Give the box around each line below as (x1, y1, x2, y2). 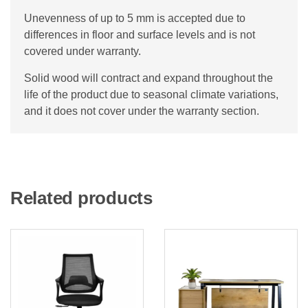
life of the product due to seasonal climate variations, (24, 88, 278, 100)
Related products (10, 187, 153, 208)
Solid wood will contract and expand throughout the (24, 71, 273, 84)
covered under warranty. (24, 45, 141, 57)
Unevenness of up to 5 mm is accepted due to (24, 12, 245, 24)
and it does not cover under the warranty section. (24, 104, 259, 117)
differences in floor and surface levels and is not (24, 28, 255, 41)
